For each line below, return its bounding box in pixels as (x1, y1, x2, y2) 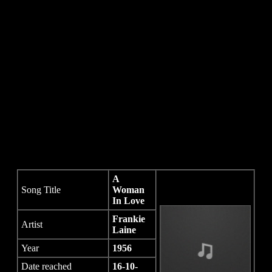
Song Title (21, 185, 61, 195)
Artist (21, 219, 42, 230)
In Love (112, 195, 144, 206)
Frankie (112, 214, 145, 225)
